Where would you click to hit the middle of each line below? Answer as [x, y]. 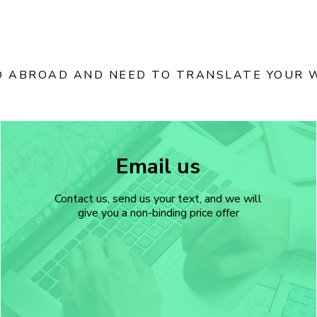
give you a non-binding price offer [158, 213]
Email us [158, 167]
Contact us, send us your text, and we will [158, 199]
